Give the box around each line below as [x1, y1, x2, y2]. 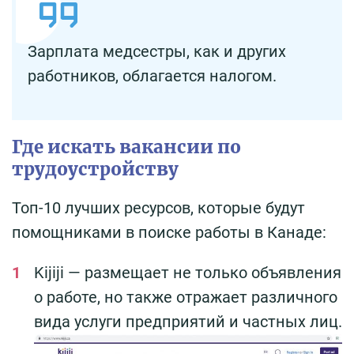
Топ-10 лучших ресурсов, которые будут [12, 198, 305, 218]
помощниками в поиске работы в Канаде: [12, 223, 326, 243]
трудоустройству [12, 158, 179, 181]
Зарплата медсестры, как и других [28, 42, 286, 62]
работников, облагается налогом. [28, 66, 277, 86]
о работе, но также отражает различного [34, 288, 337, 307]
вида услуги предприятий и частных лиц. [34, 312, 342, 332]
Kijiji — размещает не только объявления [34, 263, 341, 283]
